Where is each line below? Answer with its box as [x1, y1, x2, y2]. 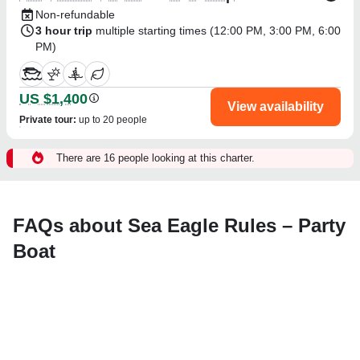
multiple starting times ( [96, 23, 214, 37]
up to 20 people [79, 113, 147, 125]
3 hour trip [35, 23, 92, 37]
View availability [227, 99, 324, 113]
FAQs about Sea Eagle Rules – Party [13, 214, 346, 236]
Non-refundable [35, 7, 115, 21]
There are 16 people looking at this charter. [56, 151, 255, 164]
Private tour [19, 113, 73, 125]
